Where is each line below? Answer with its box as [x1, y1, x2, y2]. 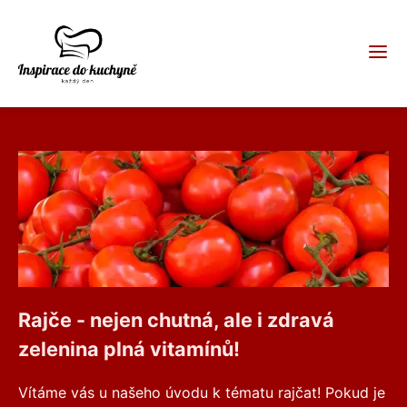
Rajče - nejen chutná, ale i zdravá [18, 308, 334, 332]
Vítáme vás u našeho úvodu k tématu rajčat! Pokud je [18, 383, 385, 402]
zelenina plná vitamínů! [18, 337, 240, 361]
